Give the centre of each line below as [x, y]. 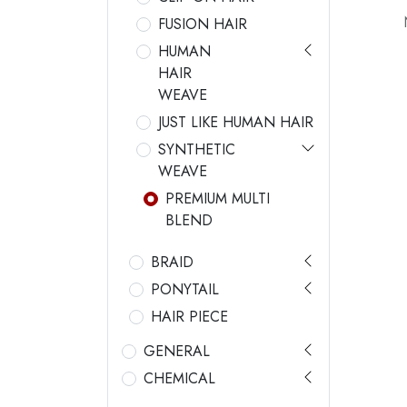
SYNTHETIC [197, 150]
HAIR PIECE [189, 317]
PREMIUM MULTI [218, 199]
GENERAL [177, 352]
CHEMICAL [179, 379]
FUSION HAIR [203, 25]
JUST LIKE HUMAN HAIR [236, 123]
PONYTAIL [185, 290]
